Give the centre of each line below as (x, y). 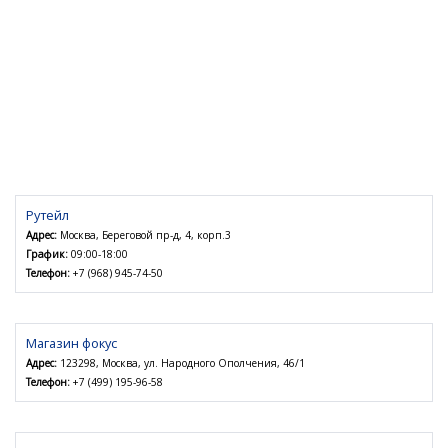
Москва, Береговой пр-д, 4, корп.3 (144, 235)
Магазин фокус (71, 343)
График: (47, 254)
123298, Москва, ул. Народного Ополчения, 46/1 (181, 363)
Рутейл (47, 215)
